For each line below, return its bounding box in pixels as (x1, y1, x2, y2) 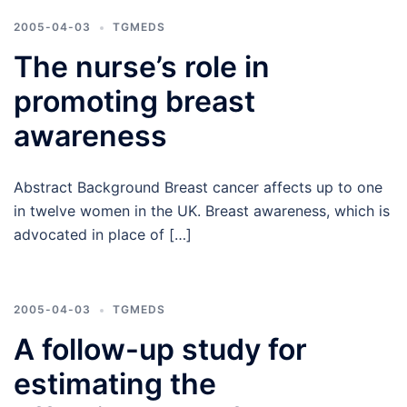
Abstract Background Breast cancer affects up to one (14, 178, 382, 196)
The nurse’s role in (14, 49, 270, 84)
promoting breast (14, 84, 255, 119)
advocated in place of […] (14, 225, 192, 243)
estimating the (14, 366, 216, 402)
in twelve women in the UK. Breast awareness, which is (14, 202, 390, 220)
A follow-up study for (14, 332, 307, 367)
